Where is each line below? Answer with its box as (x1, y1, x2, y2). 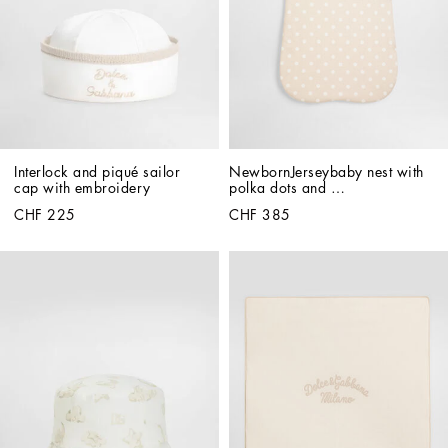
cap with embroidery (14, 180, 151, 195)
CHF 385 (229, 207, 291, 222)
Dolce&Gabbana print (229, 196, 372, 211)
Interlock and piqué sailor (14, 164, 180, 179)
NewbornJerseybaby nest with (229, 164, 424, 179)
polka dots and (229, 180, 326, 195)
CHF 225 (14, 207, 76, 222)
